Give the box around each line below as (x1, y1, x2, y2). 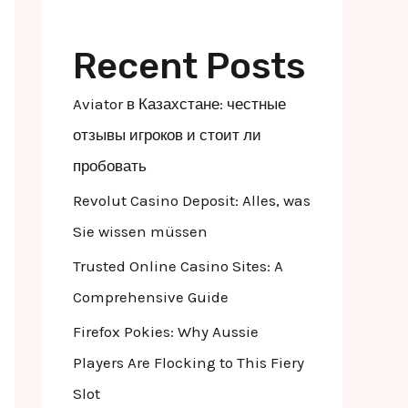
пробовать (73, 156, 147, 175)
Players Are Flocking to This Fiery (73, 353, 304, 372)
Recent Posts (73, 44, 305, 87)
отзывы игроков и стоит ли (73, 125, 261, 144)
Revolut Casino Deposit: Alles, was (73, 190, 311, 209)
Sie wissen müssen (73, 221, 208, 240)
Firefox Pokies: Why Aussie (73, 322, 259, 342)
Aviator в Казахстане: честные (73, 94, 286, 113)
